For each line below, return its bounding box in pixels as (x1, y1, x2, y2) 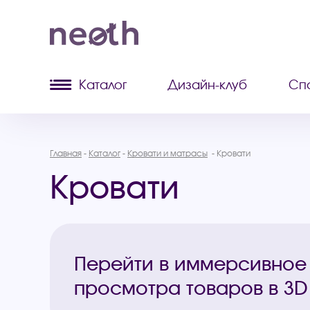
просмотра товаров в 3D (74, 275, 308, 300)
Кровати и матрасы (127, 148, 208, 158)
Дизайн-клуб (167, 77, 248, 93)
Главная (50, 148, 82, 158)
